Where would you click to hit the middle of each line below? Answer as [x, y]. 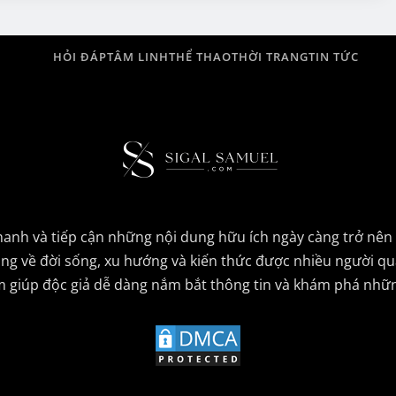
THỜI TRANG [270, 57]
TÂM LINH [138, 57]
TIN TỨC [334, 57]
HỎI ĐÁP [80, 57]
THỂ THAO [200, 57]
